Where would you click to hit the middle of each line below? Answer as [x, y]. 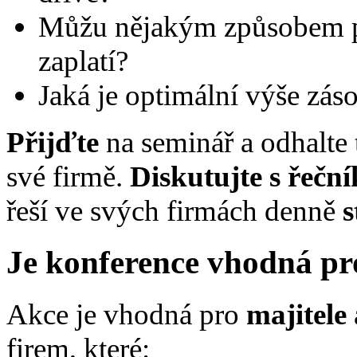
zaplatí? [83, 61]
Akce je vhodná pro [126, 314]
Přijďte [53, 142]
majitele [296, 314]
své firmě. [68, 176]
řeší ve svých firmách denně [171, 210]
